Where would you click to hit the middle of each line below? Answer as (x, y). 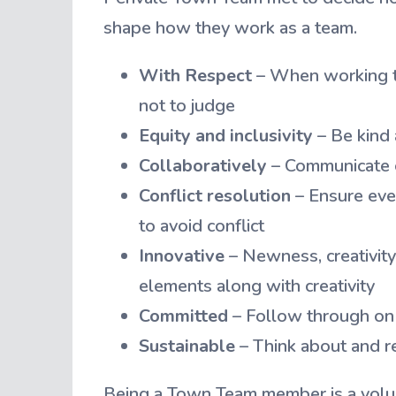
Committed (183, 316)
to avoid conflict (202, 226)
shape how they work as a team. (230, 28)
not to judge (187, 106)
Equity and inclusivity (226, 136)
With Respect (195, 76)
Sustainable (187, 346)
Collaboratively (203, 166)
